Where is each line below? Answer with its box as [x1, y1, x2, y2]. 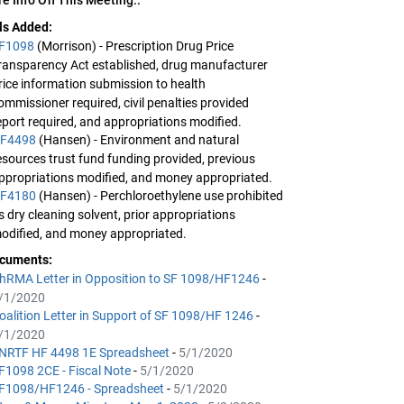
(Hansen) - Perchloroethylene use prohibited [39, 188, 284, 203]
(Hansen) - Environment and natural [39, 132, 240, 147]
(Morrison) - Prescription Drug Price [37, 38, 234, 53]
